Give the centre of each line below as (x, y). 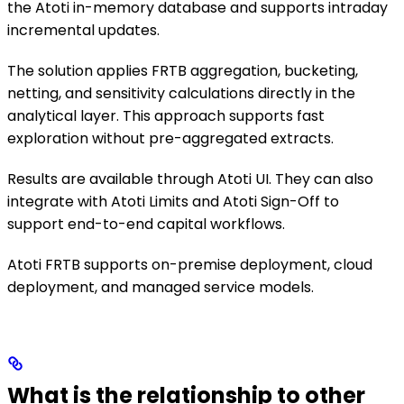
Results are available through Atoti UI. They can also (190, 179)
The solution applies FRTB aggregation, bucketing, (183, 70)
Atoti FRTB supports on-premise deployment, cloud (190, 264)
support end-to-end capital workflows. (146, 224)
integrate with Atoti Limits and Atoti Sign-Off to (173, 201)
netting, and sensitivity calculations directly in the (181, 93)
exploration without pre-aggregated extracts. (170, 138)
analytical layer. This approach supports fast (166, 115)
